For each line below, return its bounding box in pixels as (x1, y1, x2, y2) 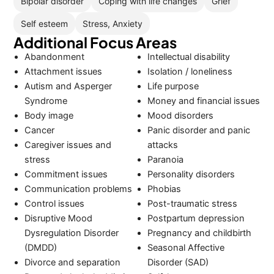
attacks (147, 139, 178, 151)
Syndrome (24, 95, 68, 107)
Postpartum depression (147, 213, 245, 224)
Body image (24, 110, 74, 122)
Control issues (24, 198, 85, 210)
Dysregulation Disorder (24, 228, 119, 239)
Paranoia (147, 154, 183, 166)
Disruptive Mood (24, 213, 93, 224)
